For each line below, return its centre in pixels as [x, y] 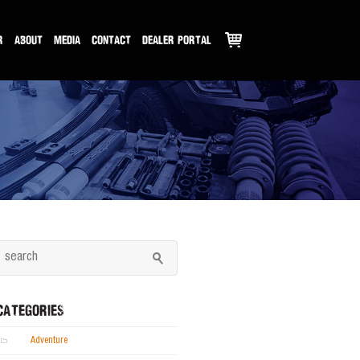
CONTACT [111, 40]
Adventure [49, 341]
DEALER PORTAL [177, 40]
